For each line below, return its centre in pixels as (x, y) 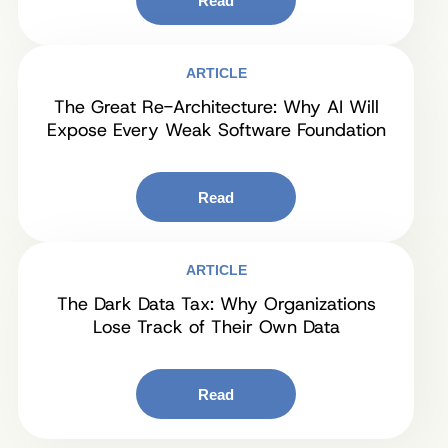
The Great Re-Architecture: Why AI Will (216, 107)
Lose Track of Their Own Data (216, 327)
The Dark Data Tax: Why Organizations (216, 304)
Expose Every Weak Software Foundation (216, 130)
